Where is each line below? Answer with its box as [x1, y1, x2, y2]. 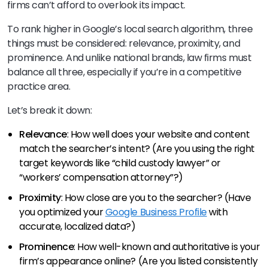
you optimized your [19, 205, 105, 219]
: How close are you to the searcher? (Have [60, 190, 251, 205]
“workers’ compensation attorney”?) [19, 170, 183, 184]
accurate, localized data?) [19, 219, 136, 233]
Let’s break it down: [7, 103, 92, 117]
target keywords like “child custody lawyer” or [19, 156, 221, 170]
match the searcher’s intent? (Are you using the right [19, 141, 255, 156]
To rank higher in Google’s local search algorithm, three [7, 22, 253, 36]
